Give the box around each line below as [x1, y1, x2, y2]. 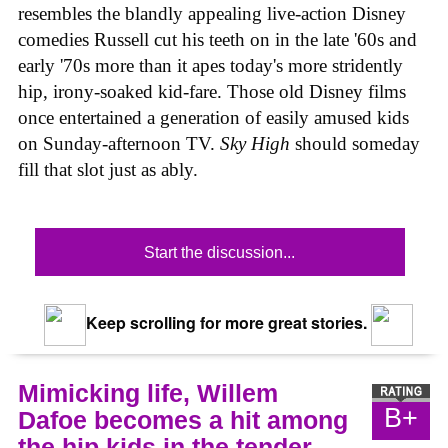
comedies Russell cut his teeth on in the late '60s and [18, 29, 417, 51]
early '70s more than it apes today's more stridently [18, 55, 403, 77]
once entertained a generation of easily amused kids [18, 107, 409, 129]
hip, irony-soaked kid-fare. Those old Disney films [18, 81, 406, 103]
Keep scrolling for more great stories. [81, 310, 367, 334]
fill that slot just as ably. [18, 159, 198, 181]
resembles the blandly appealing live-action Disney [18, 3, 406, 25]
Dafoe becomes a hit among [18, 405, 348, 434]
